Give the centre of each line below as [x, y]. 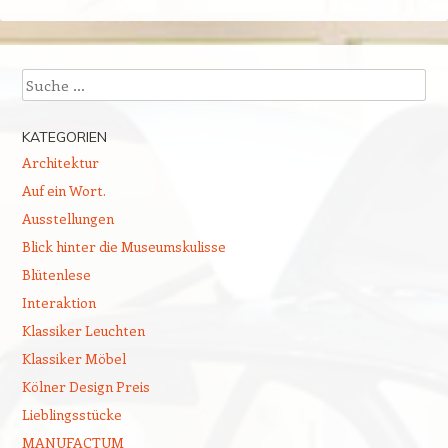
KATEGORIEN [64, 136]
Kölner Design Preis [85, 386]
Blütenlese [56, 274]
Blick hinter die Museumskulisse [123, 246]
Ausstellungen [67, 218]
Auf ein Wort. [63, 190]
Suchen [44, 80]
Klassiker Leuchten [83, 330]
